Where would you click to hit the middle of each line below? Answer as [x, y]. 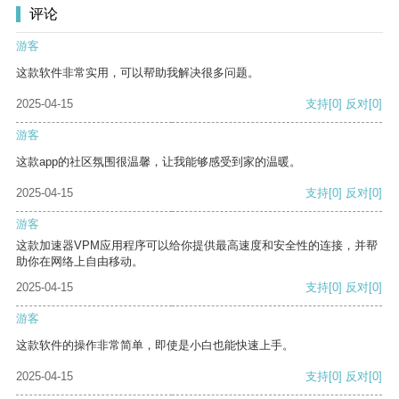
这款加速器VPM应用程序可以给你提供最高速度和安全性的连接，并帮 [197, 246]
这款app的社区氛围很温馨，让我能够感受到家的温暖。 [159, 162]
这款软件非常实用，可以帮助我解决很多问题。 [138, 73]
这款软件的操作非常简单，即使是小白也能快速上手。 [155, 346]
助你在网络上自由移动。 [80, 262]
